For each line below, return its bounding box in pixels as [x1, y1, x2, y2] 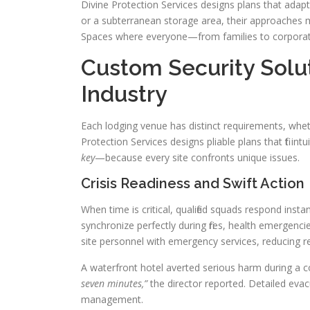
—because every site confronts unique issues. [95, 151, 300, 164]
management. [81, 293, 143, 306]
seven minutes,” [81, 277, 147, 290]
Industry [81, 81, 167, 107]
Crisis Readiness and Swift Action [81, 175, 304, 192]
